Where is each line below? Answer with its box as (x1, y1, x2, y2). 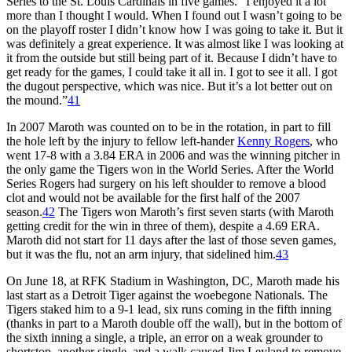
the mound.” (6, 93, 68, 107)
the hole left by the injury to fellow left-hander (6, 134, 237, 148)
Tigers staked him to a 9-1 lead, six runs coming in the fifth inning (6, 302, 332, 316)
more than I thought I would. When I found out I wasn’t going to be (6, 8, 342, 22)
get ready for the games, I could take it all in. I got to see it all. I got (6, 64, 337, 79)
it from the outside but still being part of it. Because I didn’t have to (6, 50, 337, 64)
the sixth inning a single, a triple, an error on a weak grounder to (6, 330, 323, 344)
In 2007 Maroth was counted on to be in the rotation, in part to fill (6, 119, 331, 134)
